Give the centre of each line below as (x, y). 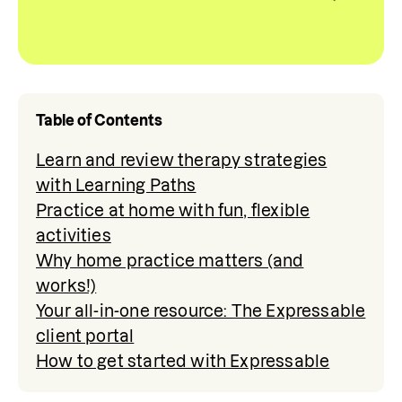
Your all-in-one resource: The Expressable (201, 311)
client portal (85, 336)
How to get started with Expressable (183, 361)
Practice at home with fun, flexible (173, 210)
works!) (66, 286)
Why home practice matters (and (170, 261)
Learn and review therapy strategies (182, 160)
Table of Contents (99, 120)
